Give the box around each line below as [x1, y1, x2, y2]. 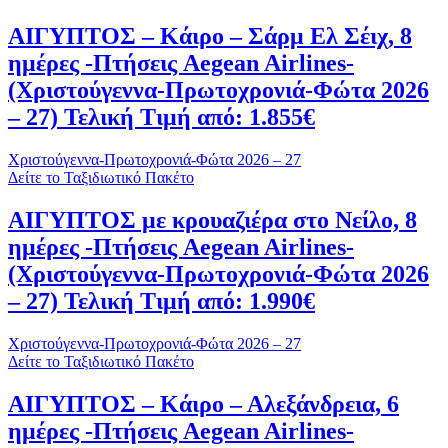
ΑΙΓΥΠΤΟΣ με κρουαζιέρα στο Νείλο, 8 [8, 206, 417, 233]
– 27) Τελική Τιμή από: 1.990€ [8, 287, 315, 314]
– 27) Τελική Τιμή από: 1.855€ [8, 103, 315, 130]
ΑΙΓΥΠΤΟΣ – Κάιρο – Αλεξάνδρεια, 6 [8, 390, 399, 417]
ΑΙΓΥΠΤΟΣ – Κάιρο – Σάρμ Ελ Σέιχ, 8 [8, 22, 412, 49]
